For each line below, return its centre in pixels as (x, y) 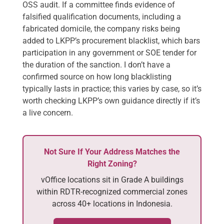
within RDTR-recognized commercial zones (112, 191)
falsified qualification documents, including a (102, 16)
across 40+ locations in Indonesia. (112, 203)
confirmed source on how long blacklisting (97, 76)
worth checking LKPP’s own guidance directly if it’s (111, 100)
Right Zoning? (112, 163)
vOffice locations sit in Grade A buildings (112, 179)
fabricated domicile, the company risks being (101, 28)
